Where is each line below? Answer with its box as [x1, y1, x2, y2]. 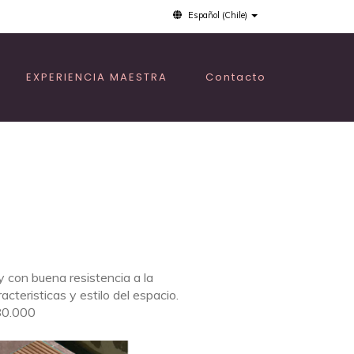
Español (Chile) [188, 9, 247, 21]
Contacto [205, 70, 266, 85]
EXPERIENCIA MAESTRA [26, 70, 168, 85]
